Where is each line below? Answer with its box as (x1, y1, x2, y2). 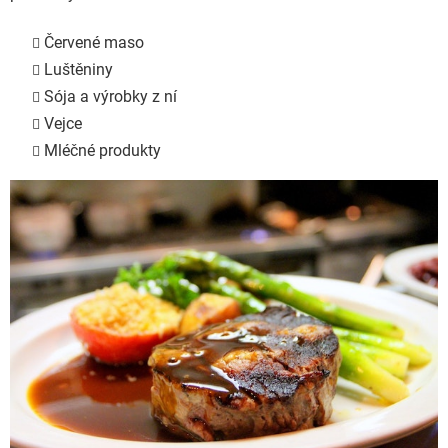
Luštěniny (44, 60, 113, 80)
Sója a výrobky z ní (44, 87, 177, 107)
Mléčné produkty (44, 141, 165, 161)
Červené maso (44, 33, 148, 53)
